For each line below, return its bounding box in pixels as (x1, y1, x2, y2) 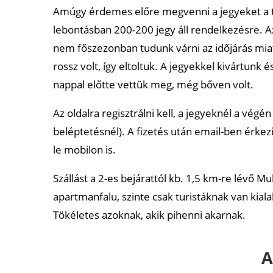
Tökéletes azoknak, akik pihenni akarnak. (53, 208, 246, 222)
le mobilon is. (53, 143, 116, 157)
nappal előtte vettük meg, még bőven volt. (53, 77, 253, 91)
